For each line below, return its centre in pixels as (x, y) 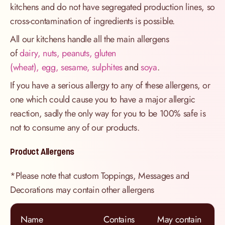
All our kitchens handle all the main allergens (90, 39)
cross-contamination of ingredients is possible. (94, 21)
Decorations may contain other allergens (82, 190)
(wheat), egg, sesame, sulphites (66, 68)
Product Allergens (42, 152)
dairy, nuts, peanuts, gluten (68, 53)
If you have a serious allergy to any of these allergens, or (110, 86)
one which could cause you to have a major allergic (103, 100)
